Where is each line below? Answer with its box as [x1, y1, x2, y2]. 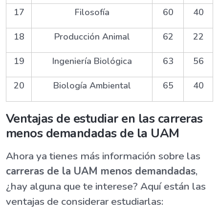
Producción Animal [54, 31, 130, 43]
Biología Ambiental [53, 80, 131, 92]
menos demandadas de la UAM [6, 125, 179, 142]
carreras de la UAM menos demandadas [6, 164, 196, 178]
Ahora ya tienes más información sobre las [6, 149, 200, 163]
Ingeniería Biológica [52, 55, 132, 67]
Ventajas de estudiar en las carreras [6, 110, 203, 128]
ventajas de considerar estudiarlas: [6, 195, 166, 209]
